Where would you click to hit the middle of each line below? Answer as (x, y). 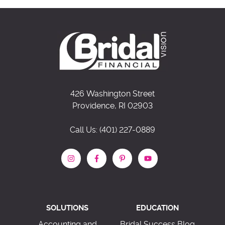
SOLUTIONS (68, 208)
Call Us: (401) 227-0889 (113, 130)
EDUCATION (158, 208)
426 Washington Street (113, 94)
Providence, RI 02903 (113, 106)
